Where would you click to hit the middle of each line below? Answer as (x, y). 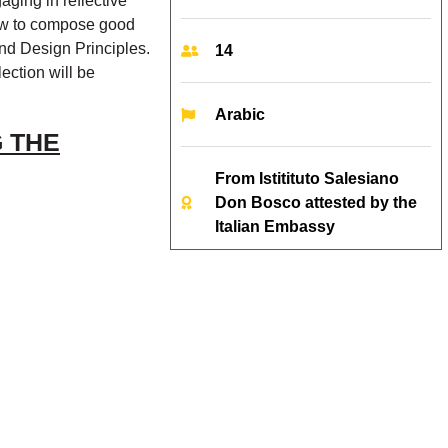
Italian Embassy (274, 227)
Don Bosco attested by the (315, 203)
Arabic (239, 115)
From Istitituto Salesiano (306, 179)
